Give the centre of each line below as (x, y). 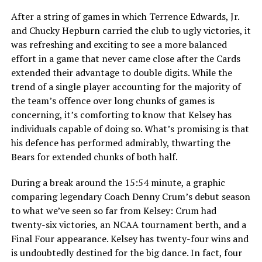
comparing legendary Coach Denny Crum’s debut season (130, 196)
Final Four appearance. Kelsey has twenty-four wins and (130, 238)
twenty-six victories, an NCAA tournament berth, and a (128, 224)
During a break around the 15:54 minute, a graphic (118, 182)
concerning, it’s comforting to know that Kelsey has (121, 114)
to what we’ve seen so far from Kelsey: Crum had (113, 210)
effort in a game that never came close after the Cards (125, 58)
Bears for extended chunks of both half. (94, 156)
